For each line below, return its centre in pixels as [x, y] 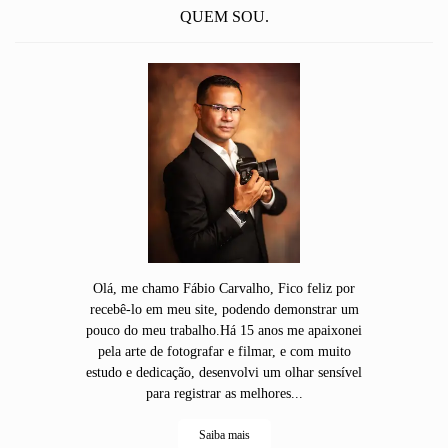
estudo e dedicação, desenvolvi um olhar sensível [224, 372]
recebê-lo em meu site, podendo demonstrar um [224, 309]
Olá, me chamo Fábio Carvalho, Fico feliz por [224, 288]
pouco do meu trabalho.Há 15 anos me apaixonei [224, 330]
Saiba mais [224, 435]
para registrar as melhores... [224, 393]
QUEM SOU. [224, 16]
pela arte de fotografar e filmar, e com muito [224, 351]
